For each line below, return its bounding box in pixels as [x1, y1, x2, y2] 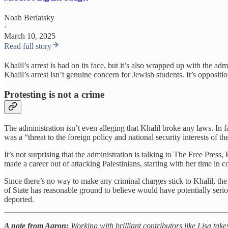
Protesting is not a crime [4, 89, 104, 100]
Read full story [4, 42, 51, 51]
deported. [4, 194, 34, 204]
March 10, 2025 [4, 32, 55, 41]
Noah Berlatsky [4, 13, 54, 22]
